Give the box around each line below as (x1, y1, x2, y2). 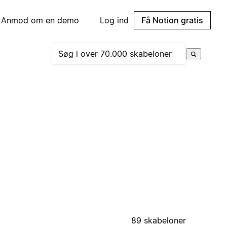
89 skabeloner (131, 215, 186, 225)
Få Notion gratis (141, 15, 203, 25)
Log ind (100, 15, 129, 25)
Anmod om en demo (1, 15, 80, 25)
